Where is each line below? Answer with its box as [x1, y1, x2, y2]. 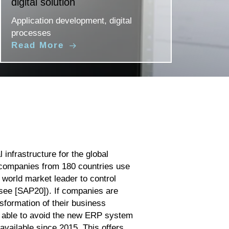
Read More [11, 40, 67, 51]
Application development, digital [11, 16, 132, 26]
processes [11, 28, 51, 38]
